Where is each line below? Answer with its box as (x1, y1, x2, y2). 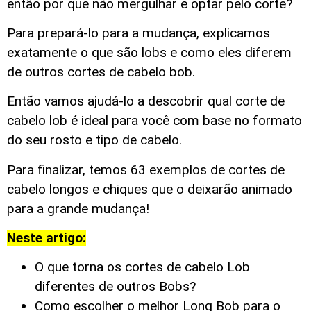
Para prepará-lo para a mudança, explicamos (7, 24, 270, 41)
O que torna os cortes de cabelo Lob (35, 259, 250, 276)
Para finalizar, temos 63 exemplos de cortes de (7, 161, 285, 178)
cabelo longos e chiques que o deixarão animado (7, 180, 292, 197)
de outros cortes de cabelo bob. (7, 63, 195, 80)
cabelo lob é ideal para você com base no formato (7, 112, 302, 129)
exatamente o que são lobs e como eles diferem (7, 44, 292, 60)
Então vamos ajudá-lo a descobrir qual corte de (7, 93, 285, 110)
